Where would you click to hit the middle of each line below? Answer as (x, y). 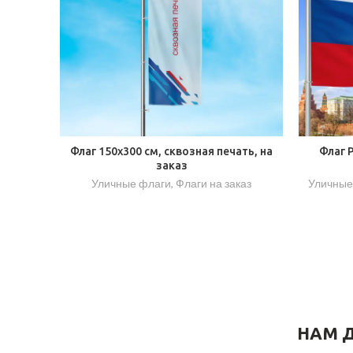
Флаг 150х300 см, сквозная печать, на (171, 151)
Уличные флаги (131, 183)
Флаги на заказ (214, 183)
